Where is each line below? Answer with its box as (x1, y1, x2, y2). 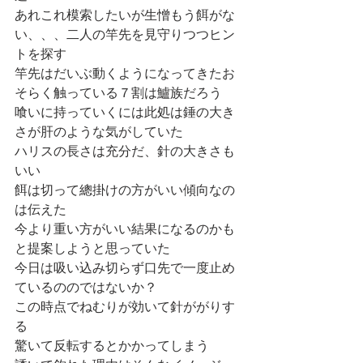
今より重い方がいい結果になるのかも (15, 221, 235, 238)
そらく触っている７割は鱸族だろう (15, 85, 222, 102)
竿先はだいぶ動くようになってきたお (15, 66, 235, 83)
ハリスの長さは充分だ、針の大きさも (15, 143, 235, 160)
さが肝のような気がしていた (15, 124, 183, 141)
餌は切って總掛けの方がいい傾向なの (15, 182, 235, 199)
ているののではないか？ (15, 280, 157, 297)
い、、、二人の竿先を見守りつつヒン (15, 27, 235, 44)
